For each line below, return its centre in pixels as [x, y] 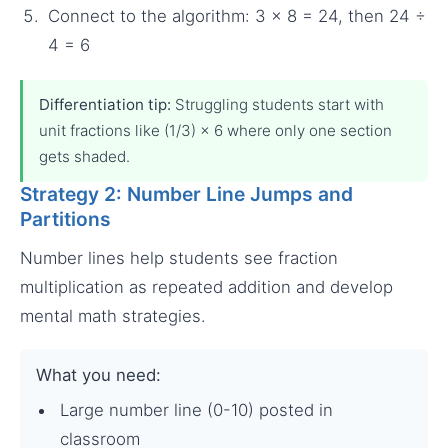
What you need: [98, 375]
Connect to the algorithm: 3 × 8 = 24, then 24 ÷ [237, 15]
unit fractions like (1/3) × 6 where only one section [215, 130]
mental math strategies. [113, 315]
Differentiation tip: [105, 104]
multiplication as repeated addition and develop [206, 286]
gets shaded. [84, 156]
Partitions [65, 218]
